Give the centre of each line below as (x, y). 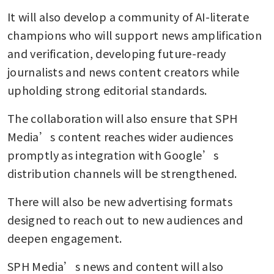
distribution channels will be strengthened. (122, 173)
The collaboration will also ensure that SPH (123, 118)
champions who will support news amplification (135, 35)
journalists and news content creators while (124, 71)
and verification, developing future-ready (117, 53)
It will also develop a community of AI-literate (128, 16)
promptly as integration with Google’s (113, 154)
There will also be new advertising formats (120, 201)
